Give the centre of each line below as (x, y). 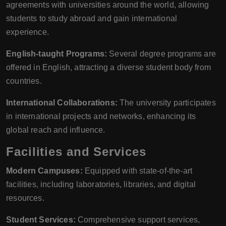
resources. (25, 198)
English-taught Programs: (57, 54)
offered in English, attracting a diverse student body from (108, 68)
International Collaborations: (62, 103)
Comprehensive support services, (138, 220)
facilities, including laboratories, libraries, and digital (101, 185)
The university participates (166, 103)
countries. (24, 81)
